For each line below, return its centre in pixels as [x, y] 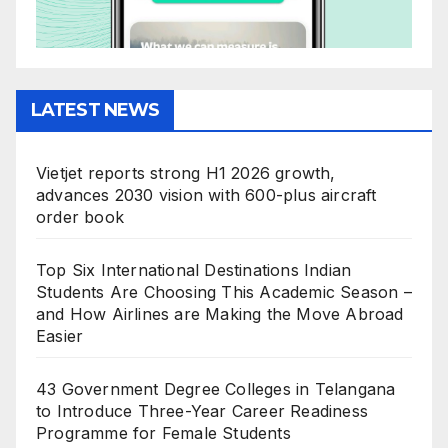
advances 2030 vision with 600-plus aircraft [206, 195]
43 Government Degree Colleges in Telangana [216, 389]
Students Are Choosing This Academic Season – [224, 292]
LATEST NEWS [95, 110]
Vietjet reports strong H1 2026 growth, [186, 173]
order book [80, 217]
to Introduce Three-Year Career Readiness [202, 411]
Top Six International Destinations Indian [194, 270]
